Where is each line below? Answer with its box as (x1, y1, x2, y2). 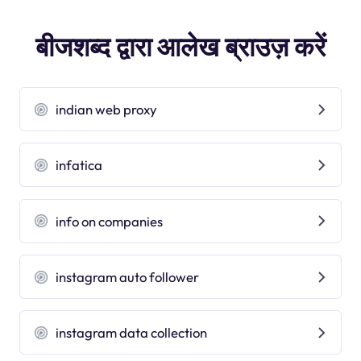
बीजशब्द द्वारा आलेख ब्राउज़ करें (35, 29, 326, 64)
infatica (56, 156, 103, 174)
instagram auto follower (56, 268, 200, 285)
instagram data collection (56, 324, 208, 342)
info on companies (56, 212, 164, 230)
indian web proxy (56, 101, 158, 118)
